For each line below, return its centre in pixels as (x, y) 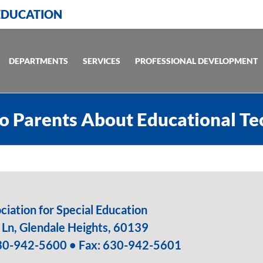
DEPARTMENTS (38, 61)
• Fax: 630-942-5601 (125, 245)
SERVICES (102, 61)
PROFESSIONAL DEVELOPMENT (196, 61)
